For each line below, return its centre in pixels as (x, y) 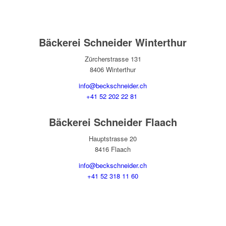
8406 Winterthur (113, 70)
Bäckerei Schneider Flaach (113, 122)
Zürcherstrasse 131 (113, 59)
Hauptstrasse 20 (113, 139)
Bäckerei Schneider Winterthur (113, 42)
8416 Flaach (113, 149)
